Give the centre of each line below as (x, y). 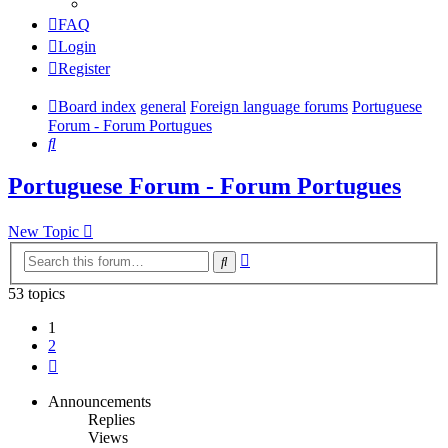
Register (84, 69)
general (163, 107)
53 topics (36, 294)
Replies (111, 420)
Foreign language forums (269, 107)
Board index (97, 107)
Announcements (99, 402)
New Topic (43, 231)
